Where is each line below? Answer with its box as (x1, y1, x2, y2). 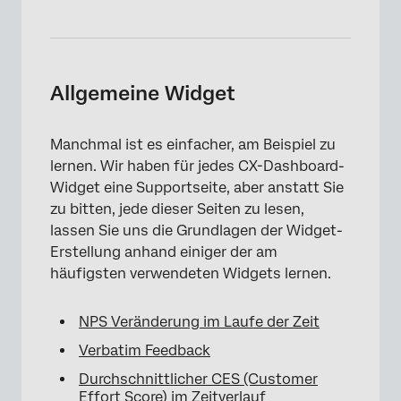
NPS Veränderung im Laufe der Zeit (79, 312, 320, 330)
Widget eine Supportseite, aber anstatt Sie (50, 178, 344, 196)
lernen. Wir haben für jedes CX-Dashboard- (50, 157, 345, 175)
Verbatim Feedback (79, 341, 210, 359)
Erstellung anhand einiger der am (50, 243, 277, 260)
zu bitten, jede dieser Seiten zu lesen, (50, 200, 304, 218)
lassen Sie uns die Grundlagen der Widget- (50, 221, 343, 239)
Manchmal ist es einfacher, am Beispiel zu (50, 135, 336, 153)
